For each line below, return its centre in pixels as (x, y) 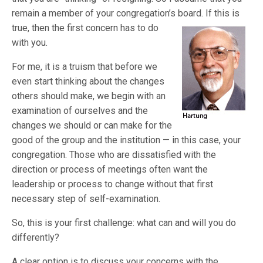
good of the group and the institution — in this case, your (127, 140)
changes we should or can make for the (92, 125)
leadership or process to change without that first (113, 184)
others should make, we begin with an (89, 96)
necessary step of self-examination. (86, 199)
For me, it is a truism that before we (85, 67)
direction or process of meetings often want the (110, 169)
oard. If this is (212, 13)
